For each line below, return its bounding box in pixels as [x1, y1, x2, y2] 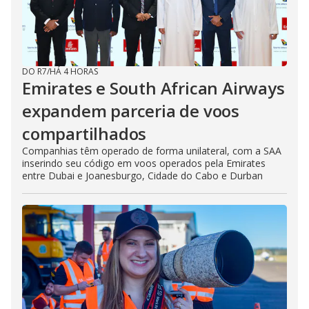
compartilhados [22, 121, 147, 145]
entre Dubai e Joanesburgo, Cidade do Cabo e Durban [22, 168, 263, 182]
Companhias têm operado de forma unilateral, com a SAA [22, 143, 281, 157]
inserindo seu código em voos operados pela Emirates [22, 156, 266, 170]
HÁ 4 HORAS [50, 65, 98, 77]
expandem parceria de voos [22, 99, 239, 122]
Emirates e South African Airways [22, 76, 285, 99]
